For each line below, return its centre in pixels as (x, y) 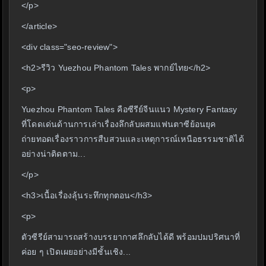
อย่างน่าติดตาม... (53, 154)
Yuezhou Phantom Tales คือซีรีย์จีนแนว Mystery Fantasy (129, 110)
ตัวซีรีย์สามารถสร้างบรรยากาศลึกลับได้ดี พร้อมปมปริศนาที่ (131, 237)
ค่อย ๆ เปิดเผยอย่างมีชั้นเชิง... (76, 252)
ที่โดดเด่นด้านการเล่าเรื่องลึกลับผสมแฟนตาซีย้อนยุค (119, 124)
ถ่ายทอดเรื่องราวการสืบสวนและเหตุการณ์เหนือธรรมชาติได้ (133, 139)
